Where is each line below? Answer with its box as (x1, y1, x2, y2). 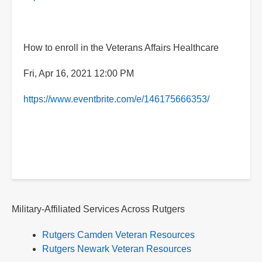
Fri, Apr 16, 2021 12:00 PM (23, 68, 134, 79)
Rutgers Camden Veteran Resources (42, 230, 195, 240)
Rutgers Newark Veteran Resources (42, 244, 191, 254)
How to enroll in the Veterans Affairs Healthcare (23, 43, 219, 53)
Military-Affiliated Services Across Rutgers (12, 204, 185, 215)
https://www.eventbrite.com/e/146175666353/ (23, 94, 209, 105)
